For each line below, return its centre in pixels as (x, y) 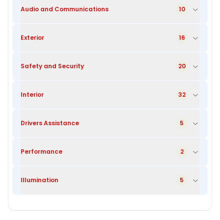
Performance (41, 151)
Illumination (40, 180)
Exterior (32, 37)
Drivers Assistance (50, 123)
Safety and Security (52, 66)
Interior (32, 94)
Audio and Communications (65, 9)
